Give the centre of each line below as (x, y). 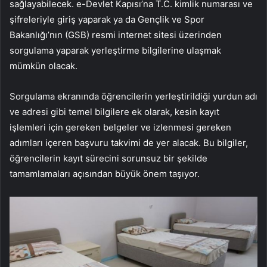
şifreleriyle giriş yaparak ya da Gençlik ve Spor (107, 19)
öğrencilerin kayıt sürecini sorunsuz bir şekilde (108, 158)
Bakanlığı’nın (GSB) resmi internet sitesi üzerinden (116, 35)
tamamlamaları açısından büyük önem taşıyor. (105, 173)
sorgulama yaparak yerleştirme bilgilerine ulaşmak (115, 50)
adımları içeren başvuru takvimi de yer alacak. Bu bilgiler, (129, 142)
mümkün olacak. (44, 66)
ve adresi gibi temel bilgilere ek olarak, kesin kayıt (114, 111)
